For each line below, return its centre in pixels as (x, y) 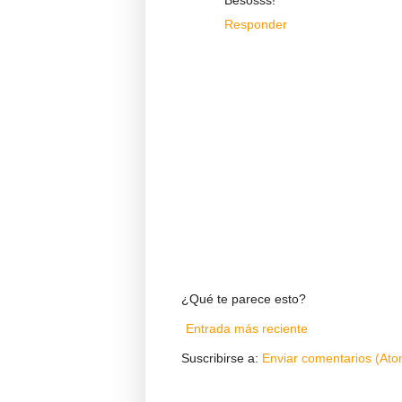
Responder (256, 25)
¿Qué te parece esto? (244, 299)
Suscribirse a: (222, 358)
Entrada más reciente (247, 329)
